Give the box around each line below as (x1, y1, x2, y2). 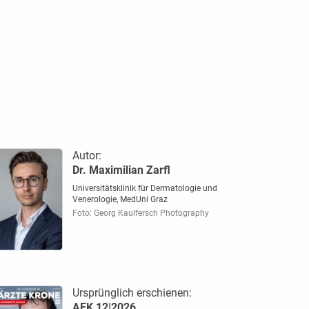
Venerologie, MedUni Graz (72, 194, 168, 204)
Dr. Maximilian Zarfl (72, 163, 170, 177)
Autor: (72, 148, 101, 162)
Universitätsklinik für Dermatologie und (72, 183, 217, 193)
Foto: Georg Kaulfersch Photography (72, 208, 209, 218)
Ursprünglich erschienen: (72, 286, 192, 300)
